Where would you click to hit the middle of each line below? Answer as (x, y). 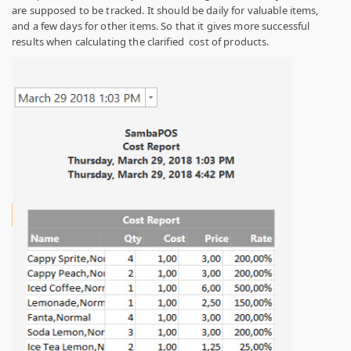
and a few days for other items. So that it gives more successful (161, 26)
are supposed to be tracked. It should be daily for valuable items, (165, 10)
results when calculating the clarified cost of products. (141, 42)
